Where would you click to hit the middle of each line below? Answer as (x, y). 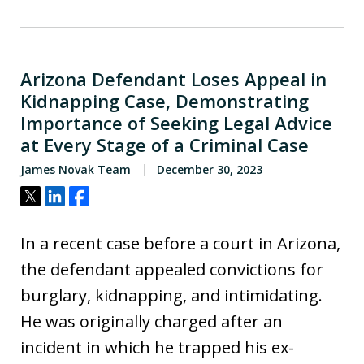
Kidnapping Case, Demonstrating (165, 100)
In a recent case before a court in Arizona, (180, 243)
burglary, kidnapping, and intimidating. (171, 295)
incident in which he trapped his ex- (157, 347)
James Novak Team (76, 169)
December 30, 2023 (208, 169)
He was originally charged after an (152, 321)
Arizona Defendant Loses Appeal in (173, 78)
